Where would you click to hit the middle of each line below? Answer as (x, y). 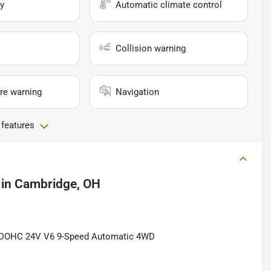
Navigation (138, 92)
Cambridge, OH (57, 184)
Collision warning (151, 49)
